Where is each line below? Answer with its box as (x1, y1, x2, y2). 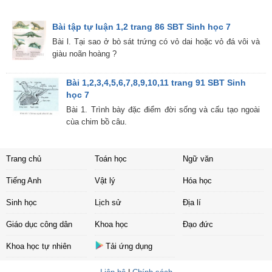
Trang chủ (6, 154, 41, 164)
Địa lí (183, 198, 201, 208)
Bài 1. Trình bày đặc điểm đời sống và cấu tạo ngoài (66, 105, 260, 115)
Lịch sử (94, 198, 121, 208)
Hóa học (183, 176, 212, 186)
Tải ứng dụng (105, 242, 152, 251)
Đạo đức (183, 220, 213, 229)
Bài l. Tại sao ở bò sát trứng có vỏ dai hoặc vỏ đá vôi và (52, 37, 260, 47)
